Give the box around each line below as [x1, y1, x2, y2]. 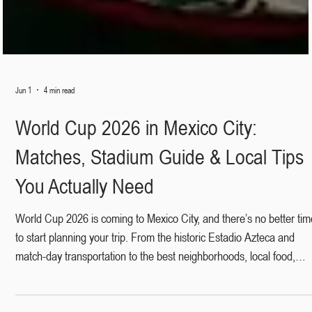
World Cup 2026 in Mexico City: [15, 230, 258, 255]
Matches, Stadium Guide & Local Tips [15, 259, 304, 284]
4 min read [44, 198, 75, 210]
